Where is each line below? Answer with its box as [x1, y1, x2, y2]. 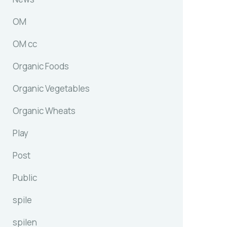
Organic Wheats [13, 105, 75, 117]
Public [13, 172, 37, 184]
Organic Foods [13, 60, 69, 72]
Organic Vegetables [13, 83, 90, 95]
